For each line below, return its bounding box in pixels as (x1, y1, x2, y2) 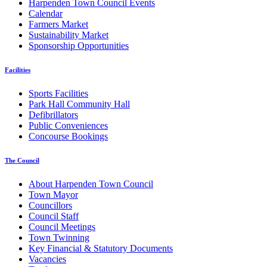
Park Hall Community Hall (29, 99, 130, 110)
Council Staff (29, 211, 79, 222)
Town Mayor (29, 190, 78, 200)
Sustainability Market (29, 30, 108, 41)
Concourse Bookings (29, 131, 108, 142)
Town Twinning (29, 232, 89, 243)
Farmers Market (29, 19, 88, 30)
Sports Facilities (29, 88, 88, 99)
